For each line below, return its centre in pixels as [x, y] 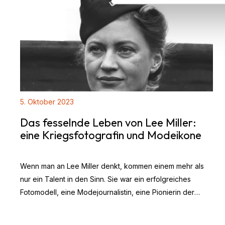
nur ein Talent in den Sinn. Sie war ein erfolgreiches [105, 179]
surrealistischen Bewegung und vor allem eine [96, 205]
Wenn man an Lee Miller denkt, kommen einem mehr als [112, 166]
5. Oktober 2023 [47, 101]
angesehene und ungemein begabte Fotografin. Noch [109, 218]
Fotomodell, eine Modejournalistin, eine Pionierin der [107, 192]
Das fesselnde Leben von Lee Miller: [108, 122]
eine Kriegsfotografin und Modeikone [111, 135]
